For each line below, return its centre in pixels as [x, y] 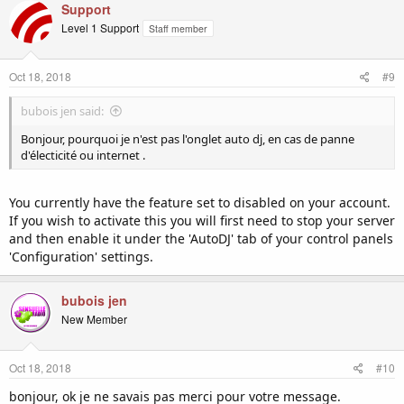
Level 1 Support [100, 28]
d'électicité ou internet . [83, 156]
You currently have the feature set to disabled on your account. [200, 203]
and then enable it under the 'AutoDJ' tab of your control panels [201, 239]
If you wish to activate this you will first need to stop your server [202, 221]
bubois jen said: [62, 111]
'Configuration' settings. [81, 257]
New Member [94, 319]
